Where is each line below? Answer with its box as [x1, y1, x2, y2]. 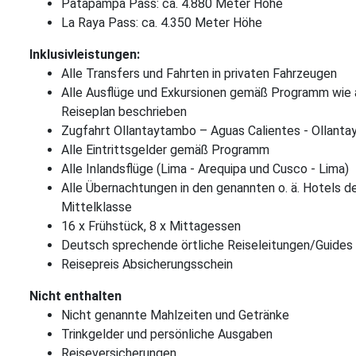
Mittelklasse [61, 199, 132, 215]
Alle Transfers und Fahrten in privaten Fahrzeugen [61, 66, 340, 81]
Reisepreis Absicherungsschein [61, 257, 233, 272]
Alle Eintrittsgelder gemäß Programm [61, 142, 269, 157]
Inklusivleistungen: [29, 47, 140, 62]
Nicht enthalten [29, 288, 122, 304]
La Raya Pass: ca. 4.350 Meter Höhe [61, 15, 262, 30]
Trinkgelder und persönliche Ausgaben [61, 327, 273, 342]
